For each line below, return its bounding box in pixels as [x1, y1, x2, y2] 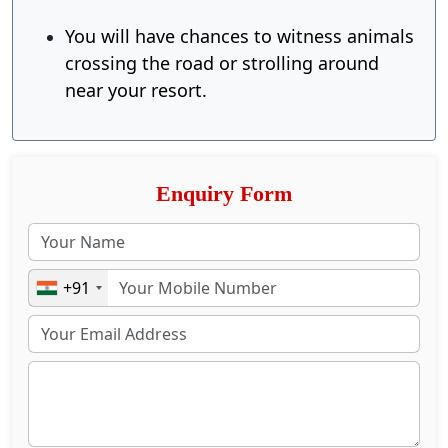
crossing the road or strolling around [65, 51, 379, 75]
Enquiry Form [156, 182, 292, 206]
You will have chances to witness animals [65, 24, 414, 48]
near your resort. [65, 78, 207, 102]
